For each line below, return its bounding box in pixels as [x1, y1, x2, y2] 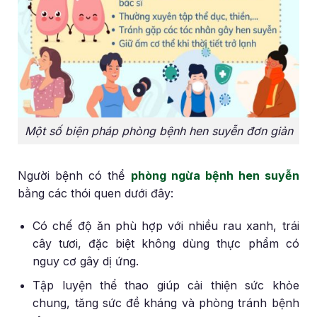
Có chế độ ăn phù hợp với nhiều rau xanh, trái [33, 218, 299, 233]
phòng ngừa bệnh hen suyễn [130, 168, 299, 183]
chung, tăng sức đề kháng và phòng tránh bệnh [33, 296, 299, 311]
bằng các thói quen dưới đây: [18, 185, 174, 200]
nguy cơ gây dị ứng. [33, 253, 139, 268]
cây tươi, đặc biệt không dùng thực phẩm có [33, 236, 299, 250]
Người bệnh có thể [18, 168, 131, 183]
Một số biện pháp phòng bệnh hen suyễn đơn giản [24, 123, 293, 138]
